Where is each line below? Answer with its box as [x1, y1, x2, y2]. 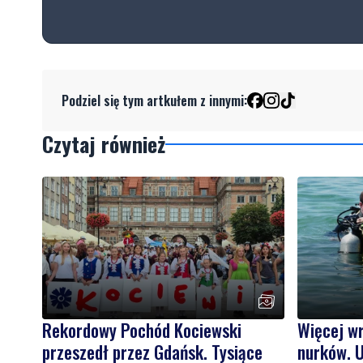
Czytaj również [42, 128, 165, 160]
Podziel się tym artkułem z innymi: [62, 91, 247, 111]
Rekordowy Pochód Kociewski [42, 317, 241, 344]
